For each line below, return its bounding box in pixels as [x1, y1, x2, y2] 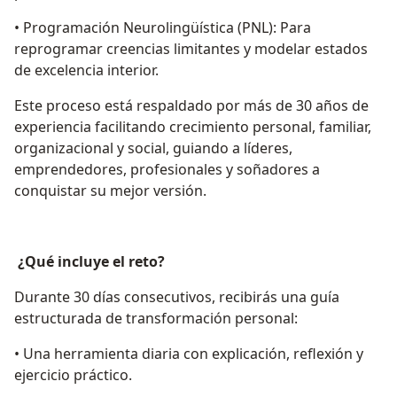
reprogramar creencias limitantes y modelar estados [14, 39, 368, 59]
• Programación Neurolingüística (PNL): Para [14, 18, 311, 38]
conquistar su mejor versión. [14, 181, 206, 201]
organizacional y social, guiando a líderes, [14, 138, 292, 159]
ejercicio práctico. [14, 365, 132, 385]
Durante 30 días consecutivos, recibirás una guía [14, 287, 339, 307]
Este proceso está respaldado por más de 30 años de [14, 96, 369, 116]
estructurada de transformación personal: [14, 308, 298, 329]
